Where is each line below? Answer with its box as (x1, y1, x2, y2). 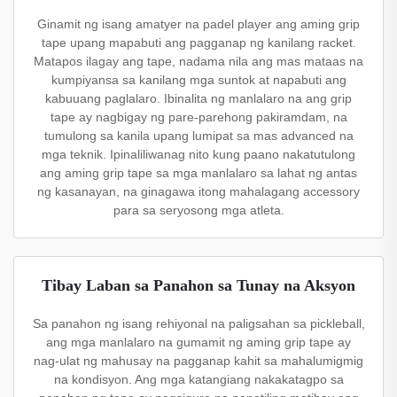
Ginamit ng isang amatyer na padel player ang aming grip (37, 17, 360, 31)
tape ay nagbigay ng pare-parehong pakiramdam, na (50, 110, 347, 124)
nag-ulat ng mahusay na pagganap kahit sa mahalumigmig (34, 354, 363, 368)
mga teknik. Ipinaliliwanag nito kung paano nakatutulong (42, 147, 355, 161)
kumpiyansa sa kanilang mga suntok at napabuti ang (51, 73, 346, 87)
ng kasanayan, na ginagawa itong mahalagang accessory (37, 184, 360, 198)
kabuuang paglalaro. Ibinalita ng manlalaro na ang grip (45, 91, 352, 105)
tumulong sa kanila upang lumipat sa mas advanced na (43, 128, 354, 143)
